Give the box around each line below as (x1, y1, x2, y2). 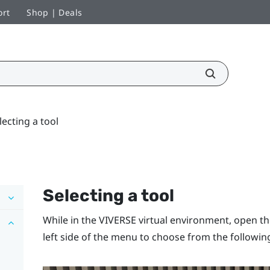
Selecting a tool (42, 185, 174, 206)
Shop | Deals (27, 6, 83, 18)
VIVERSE (98, 213, 136, 227)
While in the (42, 213, 99, 227)
